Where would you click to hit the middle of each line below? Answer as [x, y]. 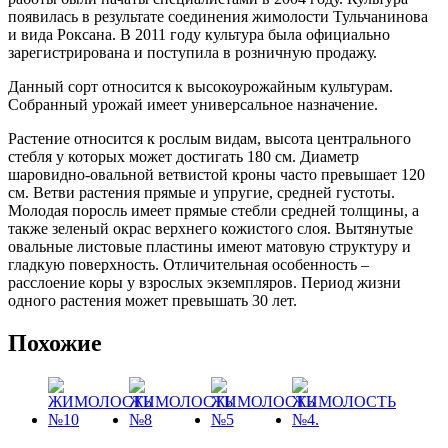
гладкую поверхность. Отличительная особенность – [188, 264]
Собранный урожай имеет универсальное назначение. [193, 104]
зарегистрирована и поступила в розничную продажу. [192, 52]
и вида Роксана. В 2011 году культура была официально [199, 34]
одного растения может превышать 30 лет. [152, 300]
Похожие [55, 342]
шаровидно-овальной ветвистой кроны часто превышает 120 [216, 174]
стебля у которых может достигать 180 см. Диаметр [183, 156]
